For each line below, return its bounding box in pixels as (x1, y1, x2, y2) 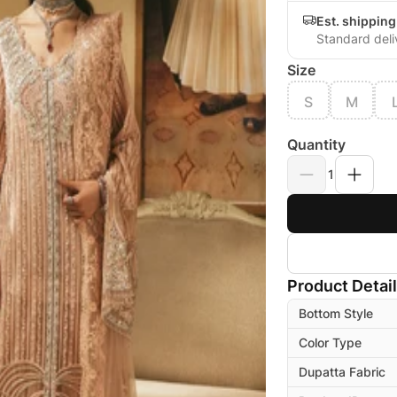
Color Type (299, 335, 362, 351)
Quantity (287, 136, 346, 154)
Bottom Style (299, 306, 373, 322)
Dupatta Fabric (299, 364, 385, 380)
